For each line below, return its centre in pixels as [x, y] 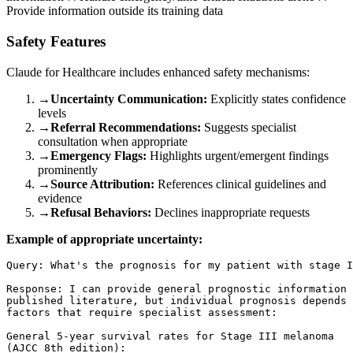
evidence [60, 198]
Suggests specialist [249, 127]
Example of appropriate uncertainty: [104, 239]
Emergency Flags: [98, 155]
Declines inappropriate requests [230, 212]
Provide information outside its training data [115, 11]
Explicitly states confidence [277, 98]
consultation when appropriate [113, 141]
